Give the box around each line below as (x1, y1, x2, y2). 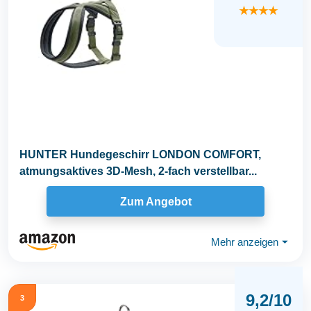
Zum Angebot (119, 195, 192, 208)
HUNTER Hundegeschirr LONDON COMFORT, (19, 149, 261, 160)
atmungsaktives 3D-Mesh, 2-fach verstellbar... (19, 165, 257, 177)
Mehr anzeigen (211, 235, 278, 248)
